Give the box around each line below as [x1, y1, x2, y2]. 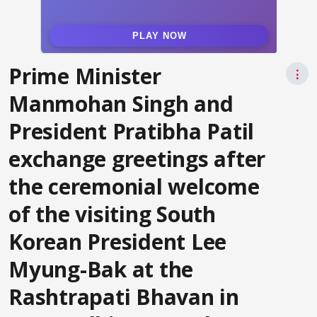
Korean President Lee [8, 227, 226, 256]
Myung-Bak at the [8, 255, 193, 284]
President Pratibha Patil [8, 117, 254, 146]
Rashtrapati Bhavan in [8, 282, 239, 311]
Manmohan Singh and [8, 89, 234, 118]
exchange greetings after [8, 144, 265, 173]
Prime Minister [8, 62, 161, 91]
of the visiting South [8, 200, 216, 229]
